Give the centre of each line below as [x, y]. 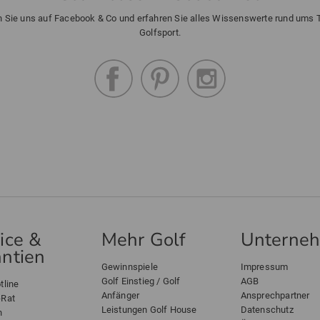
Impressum [264, 267]
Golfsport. [160, 32]
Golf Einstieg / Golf [141, 281]
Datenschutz [267, 310]
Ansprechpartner [275, 295]
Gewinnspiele [129, 267]
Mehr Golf [144, 240]
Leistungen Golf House [149, 310]
